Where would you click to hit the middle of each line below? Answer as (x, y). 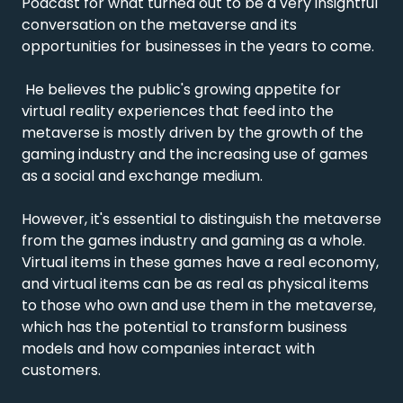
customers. (61, 370)
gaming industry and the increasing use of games (195, 154)
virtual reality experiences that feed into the (178, 111)
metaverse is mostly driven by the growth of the (193, 133)
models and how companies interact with (168, 349)
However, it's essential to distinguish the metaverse (201, 219)
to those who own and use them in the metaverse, (199, 305)
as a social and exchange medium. (142, 176)
